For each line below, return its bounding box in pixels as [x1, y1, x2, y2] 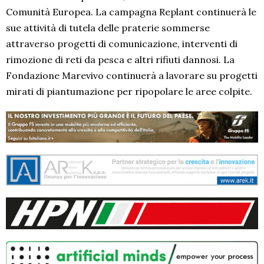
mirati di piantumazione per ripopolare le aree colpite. [6, 85, 252, 98]
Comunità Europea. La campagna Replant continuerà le [6, 6, 256, 18]
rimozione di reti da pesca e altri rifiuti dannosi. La [6, 54, 235, 66]
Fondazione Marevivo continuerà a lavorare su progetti [6, 70, 258, 82]
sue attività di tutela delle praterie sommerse [6, 22, 210, 34]
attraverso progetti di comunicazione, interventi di [6, 38, 237, 50]
